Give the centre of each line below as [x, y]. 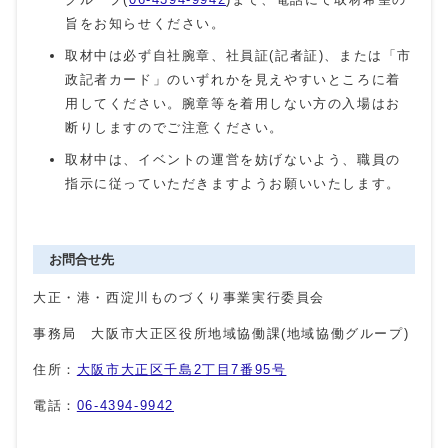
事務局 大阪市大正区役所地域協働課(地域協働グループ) [221, 334]
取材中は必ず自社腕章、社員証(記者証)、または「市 [238, 56]
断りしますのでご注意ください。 [174, 128]
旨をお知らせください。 [145, 24]
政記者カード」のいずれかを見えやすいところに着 [233, 80]
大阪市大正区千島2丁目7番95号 [181, 370]
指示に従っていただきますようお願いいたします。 [233, 184]
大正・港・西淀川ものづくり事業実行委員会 [179, 298]
